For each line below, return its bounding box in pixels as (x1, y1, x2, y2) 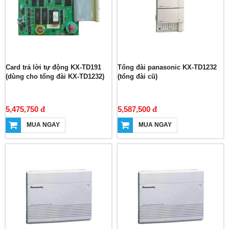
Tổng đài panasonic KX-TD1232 (118, 63, 217, 71)
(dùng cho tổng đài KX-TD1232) (6, 73, 104, 80)
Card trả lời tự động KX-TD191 (6, 63, 101, 71)
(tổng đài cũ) (118, 73, 157, 80)
